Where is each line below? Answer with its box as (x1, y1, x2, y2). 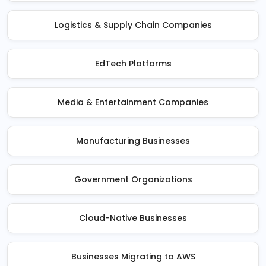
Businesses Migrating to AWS (71, 251, 195, 262)
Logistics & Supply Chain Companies (54, 19, 212, 31)
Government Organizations (74, 173, 192, 185)
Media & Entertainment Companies (58, 96, 208, 108)
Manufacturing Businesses (76, 135, 190, 147)
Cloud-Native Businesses (79, 212, 187, 224)
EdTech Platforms (94, 58, 172, 69)
